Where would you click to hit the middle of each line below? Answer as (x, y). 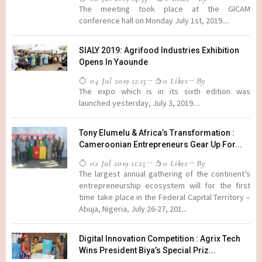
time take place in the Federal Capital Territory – (165, 197)
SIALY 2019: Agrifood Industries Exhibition (159, 50)
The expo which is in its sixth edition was (165, 91)
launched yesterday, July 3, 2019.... (139, 103)
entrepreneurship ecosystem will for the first (165, 185)
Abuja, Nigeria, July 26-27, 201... (133, 209)
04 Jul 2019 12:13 (117, 81)
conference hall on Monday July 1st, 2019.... (154, 20)
